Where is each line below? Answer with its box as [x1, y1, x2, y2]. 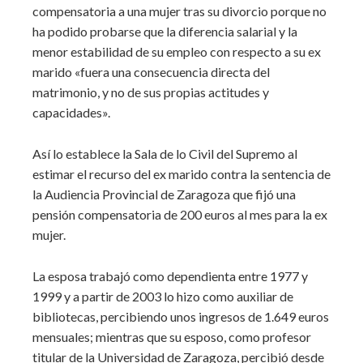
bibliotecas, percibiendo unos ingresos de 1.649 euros [32, 309, 329, 324]
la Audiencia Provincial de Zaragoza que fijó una [32, 186, 296, 202]
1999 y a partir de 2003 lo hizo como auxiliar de [32, 288, 293, 304]
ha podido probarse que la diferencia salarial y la [32, 23, 297, 39]
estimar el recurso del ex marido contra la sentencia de [32, 166, 331, 181]
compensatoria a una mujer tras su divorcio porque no [32, 3, 327, 19]
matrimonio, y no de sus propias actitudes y [32, 84, 269, 100]
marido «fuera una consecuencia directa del [32, 64, 270, 79]
